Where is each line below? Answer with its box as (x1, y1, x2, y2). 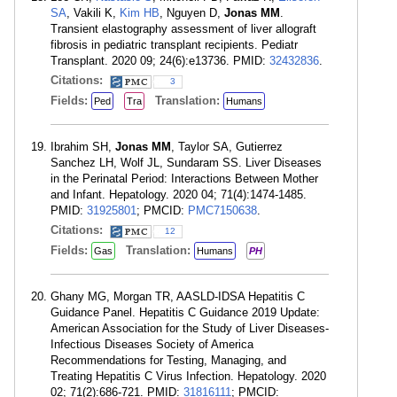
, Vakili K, (66, 6, 120, 19)
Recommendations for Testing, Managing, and (51, 354, 286, 367)
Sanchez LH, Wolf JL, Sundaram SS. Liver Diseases (51, 156, 322, 169)
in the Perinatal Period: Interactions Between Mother (51, 172, 318, 185)
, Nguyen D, (160, 6, 224, 19)
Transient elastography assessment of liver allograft (51, 22, 316, 35)
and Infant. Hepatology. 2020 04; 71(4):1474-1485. (51, 188, 307, 201)
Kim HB (120, 6, 160, 19)
